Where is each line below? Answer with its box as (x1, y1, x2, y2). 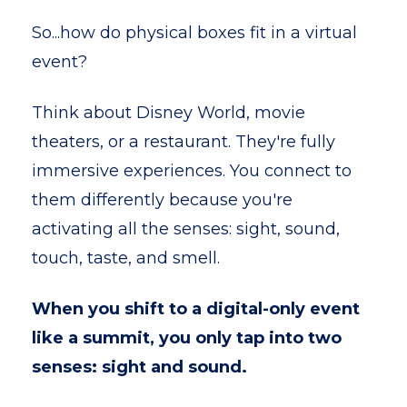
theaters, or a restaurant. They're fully (32, 132, 335, 152)
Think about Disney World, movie (32, 103, 305, 123)
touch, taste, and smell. (32, 248, 220, 268)
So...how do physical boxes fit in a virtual (32, 23, 357, 43)
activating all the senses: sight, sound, (32, 219, 340, 239)
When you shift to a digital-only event (32, 299, 360, 319)
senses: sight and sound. (32, 357, 247, 377)
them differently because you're (32, 190, 293, 210)
